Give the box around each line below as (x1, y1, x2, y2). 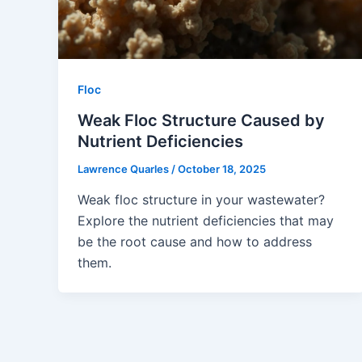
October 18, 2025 (178, 162, 266, 176)
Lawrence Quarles (78, 162, 171, 176)
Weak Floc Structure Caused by (78, 111, 325, 131)
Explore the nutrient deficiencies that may (78, 212, 334, 229)
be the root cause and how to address (78, 233, 312, 250)
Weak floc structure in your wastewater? (78, 191, 325, 208)
